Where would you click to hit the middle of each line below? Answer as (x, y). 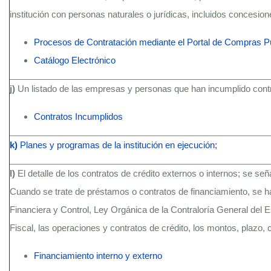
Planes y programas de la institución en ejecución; (119, 145)
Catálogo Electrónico (75, 60)
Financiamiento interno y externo (98, 256)
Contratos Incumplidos (78, 116)
